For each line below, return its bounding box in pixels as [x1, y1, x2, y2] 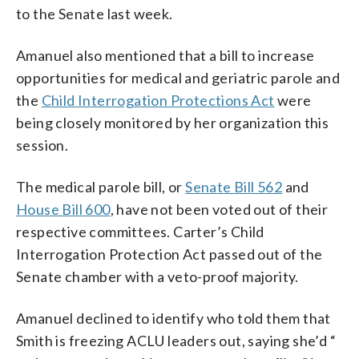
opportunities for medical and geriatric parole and [16, 68, 340, 87]
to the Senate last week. [16, 4, 173, 22]
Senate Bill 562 [185, 177, 283, 196]
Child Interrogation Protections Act [41, 91, 275, 109]
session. [16, 135, 69, 154]
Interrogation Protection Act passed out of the [16, 244, 323, 263]
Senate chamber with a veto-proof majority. [16, 267, 299, 285]
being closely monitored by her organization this [16, 113, 329, 131]
